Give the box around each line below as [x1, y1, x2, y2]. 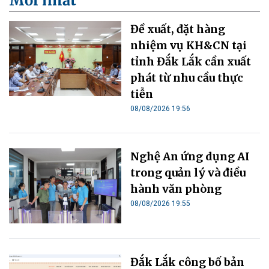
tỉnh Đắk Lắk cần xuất [130, 55, 252, 69]
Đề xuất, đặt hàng [130, 22, 226, 37]
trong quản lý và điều [130, 166, 246, 180]
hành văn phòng [130, 182, 222, 196]
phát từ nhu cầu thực [130, 71, 244, 85]
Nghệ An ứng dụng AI [130, 150, 250, 164]
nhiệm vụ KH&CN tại [130, 38, 247, 53]
